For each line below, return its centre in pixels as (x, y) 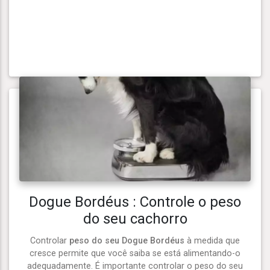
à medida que (212, 240)
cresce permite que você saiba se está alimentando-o (135, 253)
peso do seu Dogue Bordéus (127, 240)
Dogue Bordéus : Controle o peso (135, 202)
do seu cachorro (135, 218)
